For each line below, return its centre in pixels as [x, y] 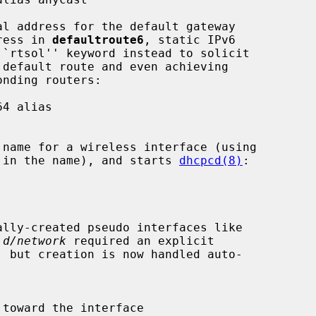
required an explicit [140, 241]
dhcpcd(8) [211, 160]
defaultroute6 [98, 39]
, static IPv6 [190, 39]
